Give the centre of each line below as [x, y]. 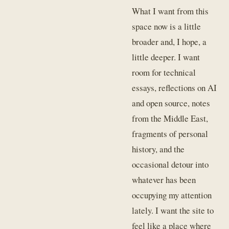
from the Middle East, [170, 118]
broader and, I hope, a [169, 41]
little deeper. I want [166, 57]
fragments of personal [170, 133]
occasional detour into [170, 164]
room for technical [164, 72]
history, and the [158, 149]
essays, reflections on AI [175, 87]
